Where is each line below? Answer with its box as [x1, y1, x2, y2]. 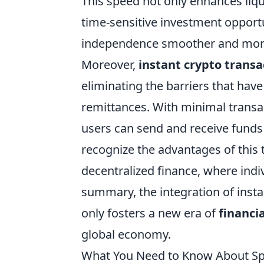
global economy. [81, 226, 171, 242]
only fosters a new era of [81, 205, 219, 221]
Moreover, [81, 57, 138, 72]
